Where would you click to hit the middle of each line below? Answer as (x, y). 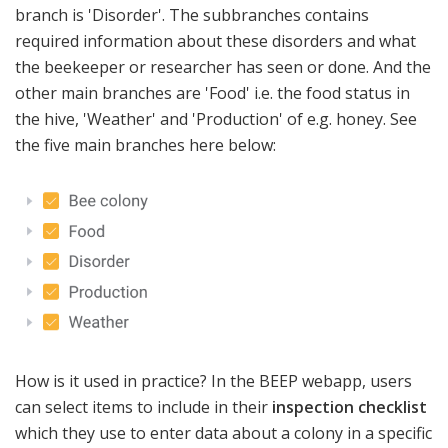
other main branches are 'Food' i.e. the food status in (212, 92)
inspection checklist (349, 406)
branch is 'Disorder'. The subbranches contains (192, 14)
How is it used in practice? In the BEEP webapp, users (213, 380)
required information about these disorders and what (215, 40)
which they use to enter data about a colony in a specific (223, 432)
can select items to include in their (143, 406)
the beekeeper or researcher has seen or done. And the (223, 66)
